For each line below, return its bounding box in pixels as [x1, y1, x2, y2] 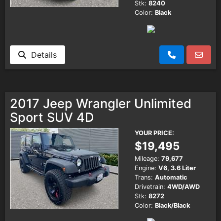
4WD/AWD [167, 183, 200, 190]
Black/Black [155, 201, 190, 209]
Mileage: [135, 154, 159, 162]
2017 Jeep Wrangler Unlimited [10, 95, 191, 111]
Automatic [155, 173, 187, 181]
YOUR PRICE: [135, 129, 174, 137]
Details [26, 49, 57, 60]
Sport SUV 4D [10, 109, 94, 125]
